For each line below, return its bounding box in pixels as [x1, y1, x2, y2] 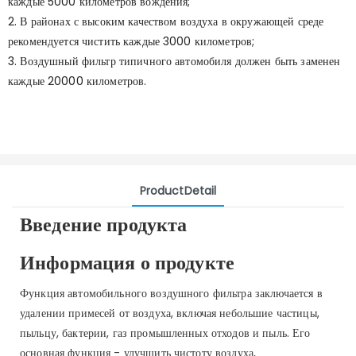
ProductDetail [139, 182, 217, 199]
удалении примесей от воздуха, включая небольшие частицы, [20, 304, 319, 321]
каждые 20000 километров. [8, 73, 147, 89]
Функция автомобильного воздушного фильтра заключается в [20, 284, 323, 301]
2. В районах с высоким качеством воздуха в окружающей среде [8, 14, 324, 29]
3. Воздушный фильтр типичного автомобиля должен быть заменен [8, 53, 341, 69]
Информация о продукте [20, 249, 234, 276]
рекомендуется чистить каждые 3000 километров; [8, 33, 255, 49]
